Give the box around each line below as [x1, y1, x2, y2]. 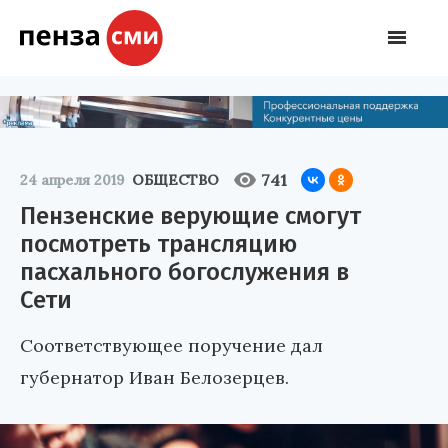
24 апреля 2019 [20, 170, 124, 189]
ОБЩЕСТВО [132, 170, 219, 189]
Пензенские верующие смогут [20, 201, 361, 230]
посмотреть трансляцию [20, 229, 297, 258]
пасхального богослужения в [20, 257, 349, 286]
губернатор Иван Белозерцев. [20, 365, 289, 389]
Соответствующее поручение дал [20, 333, 323, 357]
